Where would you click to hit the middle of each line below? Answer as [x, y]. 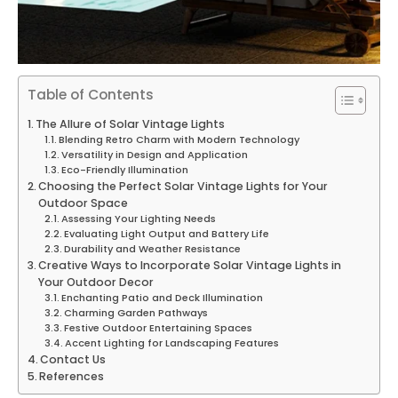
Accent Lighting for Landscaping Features [171, 343]
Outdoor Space [84, 203]
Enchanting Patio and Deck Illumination [162, 298]
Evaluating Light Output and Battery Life [166, 234]
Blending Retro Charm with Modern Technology [179, 140]
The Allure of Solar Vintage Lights [131, 124]
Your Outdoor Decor [96, 283]
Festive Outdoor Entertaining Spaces [158, 328]
